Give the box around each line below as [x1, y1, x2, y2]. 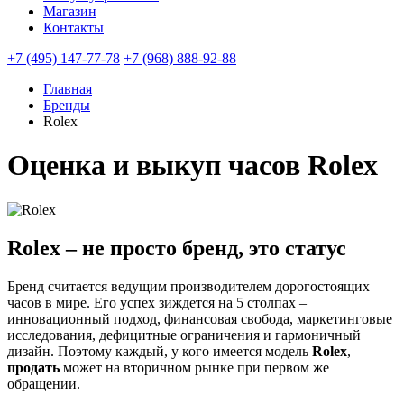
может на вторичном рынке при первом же [60, 359, 329, 375]
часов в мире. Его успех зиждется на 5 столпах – [7, 294, 307, 310]
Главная [43, 81, 92, 96]
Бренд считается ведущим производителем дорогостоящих [7, 278, 370, 294]
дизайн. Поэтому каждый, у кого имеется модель [7, 343, 312, 359]
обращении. [7, 375, 80, 391]
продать [7, 359, 60, 375]
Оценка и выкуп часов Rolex [7, 149, 378, 182]
